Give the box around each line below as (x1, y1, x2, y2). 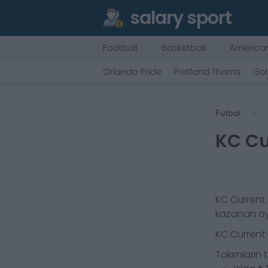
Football (103, 42, 138, 54)
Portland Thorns (173, 66, 240, 78)
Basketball (162, 42, 206, 54)
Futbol (215, 108, 240, 118)
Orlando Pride (103, 66, 162, 78)
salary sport (130, 5, 232, 31)
